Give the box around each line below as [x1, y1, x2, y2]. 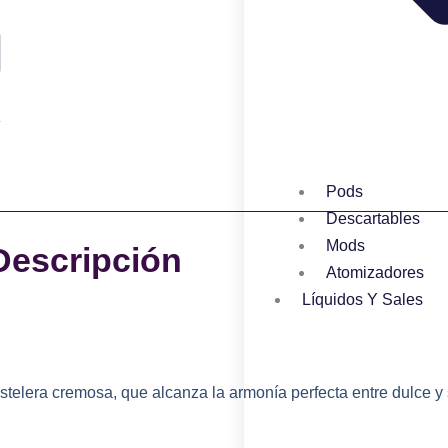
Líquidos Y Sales [302, 290, 423, 308]
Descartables [326, 209, 420, 227]
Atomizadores [326, 263, 424, 281]
